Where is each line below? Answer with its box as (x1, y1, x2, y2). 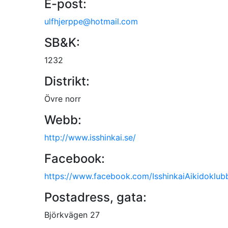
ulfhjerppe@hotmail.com (44, 16, 138, 26)
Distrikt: (44, 73, 90, 89)
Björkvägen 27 (44, 209, 100, 220)
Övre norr (44, 93, 81, 104)
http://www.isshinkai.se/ (44, 132, 136, 142)
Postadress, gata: (44, 189, 147, 205)
